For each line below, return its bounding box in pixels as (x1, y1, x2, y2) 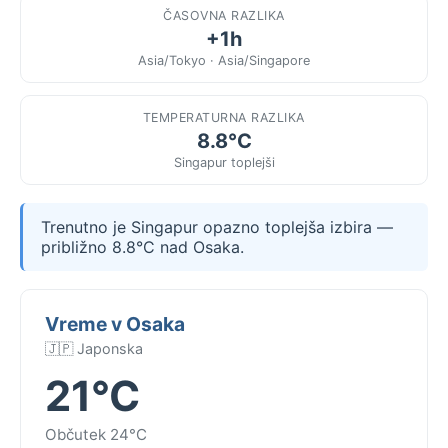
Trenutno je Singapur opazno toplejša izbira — (41, 216, 393, 237)
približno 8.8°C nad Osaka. (41, 236, 244, 257)
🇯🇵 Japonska (45, 339, 143, 357)
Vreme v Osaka (45, 311, 185, 336)
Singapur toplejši (173, 154, 275, 170)
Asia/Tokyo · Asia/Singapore (138, 52, 310, 68)
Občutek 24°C (45, 424, 147, 444)
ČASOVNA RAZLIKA (163, 7, 285, 23)
